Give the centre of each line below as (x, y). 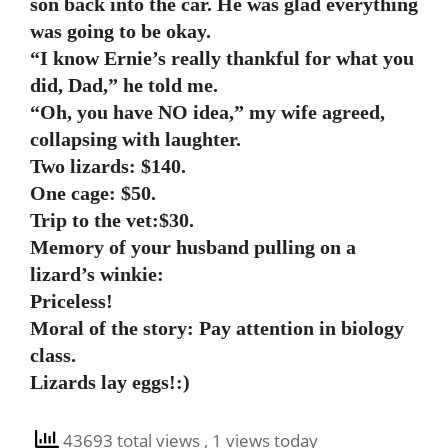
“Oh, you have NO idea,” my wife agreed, (207, 112)
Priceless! (71, 301)
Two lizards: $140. (108, 166)
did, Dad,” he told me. (124, 85)
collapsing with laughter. (135, 139)
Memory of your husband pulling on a (193, 247)
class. (53, 355)
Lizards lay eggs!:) (110, 382)
